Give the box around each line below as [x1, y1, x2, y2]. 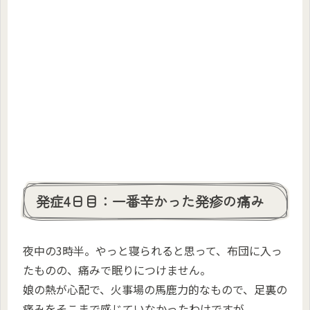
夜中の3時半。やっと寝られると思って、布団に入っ [23, 242, 282, 259]
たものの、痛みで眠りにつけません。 [23, 262, 211, 279]
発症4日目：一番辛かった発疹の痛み [36, 190, 264, 211]
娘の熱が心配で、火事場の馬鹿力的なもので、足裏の [23, 281, 287, 298]
